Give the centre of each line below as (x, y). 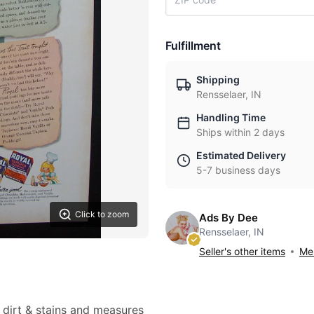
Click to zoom (102, 214)
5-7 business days (238, 170)
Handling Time (231, 117)
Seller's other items (242, 251)
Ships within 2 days (240, 132)
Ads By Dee (228, 218)
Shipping (218, 80)
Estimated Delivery (241, 155)
